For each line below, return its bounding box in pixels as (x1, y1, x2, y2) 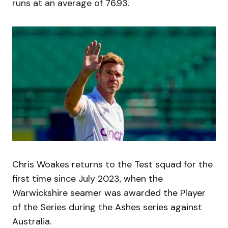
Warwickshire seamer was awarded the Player (12, 187, 206, 199)
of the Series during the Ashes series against (12, 201, 202, 214)
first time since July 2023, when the (12, 173, 163, 185)
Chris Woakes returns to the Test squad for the (12, 158, 213, 171)
